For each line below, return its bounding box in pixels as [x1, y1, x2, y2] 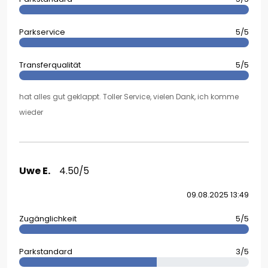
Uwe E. [19, 164, 50, 178]
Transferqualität [19, 59, 81, 71]
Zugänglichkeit [19, 213, 77, 225]
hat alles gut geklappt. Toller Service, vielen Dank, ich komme [19, 92, 239, 102]
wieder [19, 107, 43, 118]
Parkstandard [19, 246, 72, 258]
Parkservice [19, 26, 65, 38]
